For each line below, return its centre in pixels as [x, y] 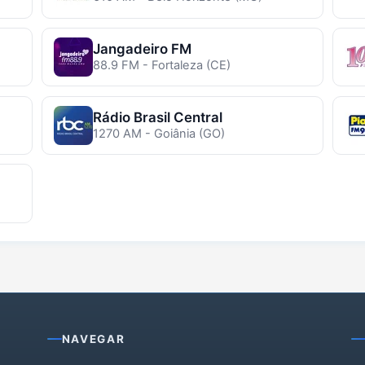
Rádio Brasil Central [157, 117]
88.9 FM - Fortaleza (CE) [161, 66]
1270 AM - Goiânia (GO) [158, 133]
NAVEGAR [93, 339]
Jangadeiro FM [142, 49]
